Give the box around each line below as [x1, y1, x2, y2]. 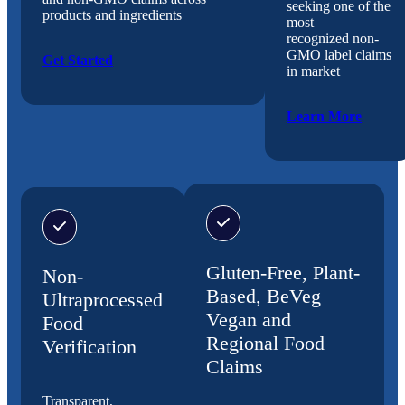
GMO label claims [287, 47, 391, 63]
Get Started [42, 52, 113, 69]
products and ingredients [42, 7, 185, 24]
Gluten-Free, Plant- [206, 261, 360, 285]
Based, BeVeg [206, 285, 321, 308]
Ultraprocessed [42, 288, 163, 312]
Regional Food [206, 332, 325, 355]
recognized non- [287, 31, 379, 47]
